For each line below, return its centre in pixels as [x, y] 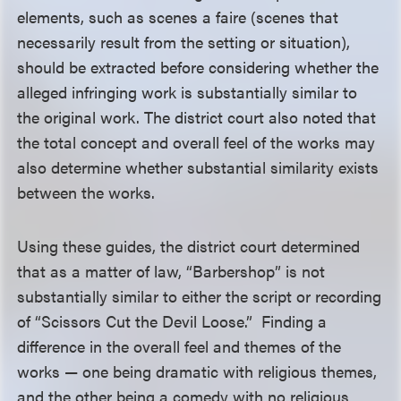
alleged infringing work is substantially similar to [188, 92]
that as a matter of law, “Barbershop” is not [171, 271]
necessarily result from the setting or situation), [184, 42]
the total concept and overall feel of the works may [196, 142]
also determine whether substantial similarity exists [198, 167]
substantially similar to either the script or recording [200, 296]
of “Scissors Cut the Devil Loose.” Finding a [172, 321]
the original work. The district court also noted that [197, 117]
